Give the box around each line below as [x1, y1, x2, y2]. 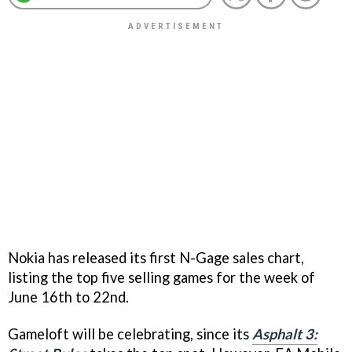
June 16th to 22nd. [8, 288, 129, 306]
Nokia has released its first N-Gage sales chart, [8, 248, 304, 266]
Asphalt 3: [252, 324, 317, 343]
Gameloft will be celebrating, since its [8, 324, 252, 343]
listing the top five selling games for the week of [8, 268, 315, 286]
